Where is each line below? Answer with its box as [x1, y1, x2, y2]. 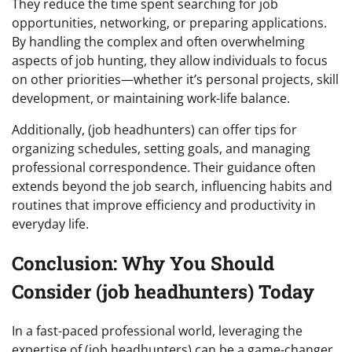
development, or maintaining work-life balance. [12, 90, 290, 108]
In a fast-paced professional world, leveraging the [12, 321, 302, 339]
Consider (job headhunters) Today [12, 278, 314, 304]
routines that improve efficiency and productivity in [12, 196, 316, 214]
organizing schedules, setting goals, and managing [12, 140, 310, 158]
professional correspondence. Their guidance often [12, 159, 316, 177]
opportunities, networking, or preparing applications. [12, 14, 327, 32]
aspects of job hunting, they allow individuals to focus [12, 52, 328, 70]
